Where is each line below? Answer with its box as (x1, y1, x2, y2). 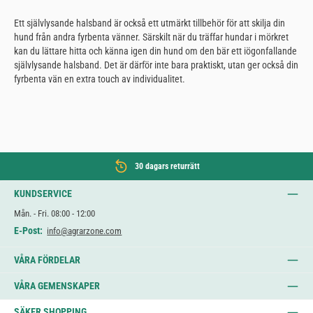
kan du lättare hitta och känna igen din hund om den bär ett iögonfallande (14, 45, 297, 57)
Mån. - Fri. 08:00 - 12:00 (14, 208, 95, 219)
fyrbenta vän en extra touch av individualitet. (14, 73, 185, 85)
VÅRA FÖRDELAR (14, 254, 80, 266)
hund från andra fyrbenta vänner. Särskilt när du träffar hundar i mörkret (14, 31, 289, 43)
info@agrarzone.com (47, 226, 122, 237)
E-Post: (14, 225, 43, 237)
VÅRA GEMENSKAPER (14, 279, 100, 292)
